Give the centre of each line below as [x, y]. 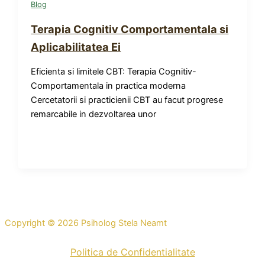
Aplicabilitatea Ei [76, 46]
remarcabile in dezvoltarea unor [94, 114]
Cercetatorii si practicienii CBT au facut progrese [127, 100]
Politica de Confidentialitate [132, 252]
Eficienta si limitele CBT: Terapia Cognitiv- [114, 71]
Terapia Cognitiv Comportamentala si [130, 29]
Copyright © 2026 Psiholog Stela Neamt [86, 223]
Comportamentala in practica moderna [109, 85]
